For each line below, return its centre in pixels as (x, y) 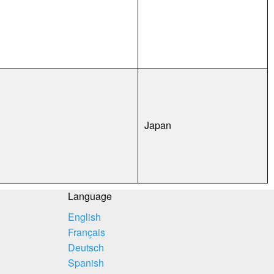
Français (87, 232)
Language (90, 196)
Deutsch (86, 247)
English (84, 217)
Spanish (86, 263)
